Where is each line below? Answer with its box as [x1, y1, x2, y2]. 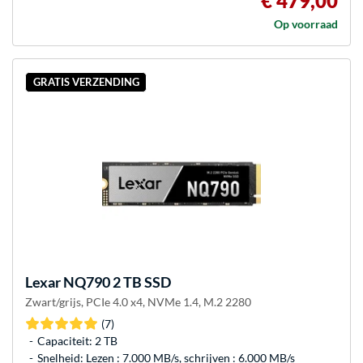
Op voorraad [274, 16, 338, 31]
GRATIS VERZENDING [32, 75, 139, 89]
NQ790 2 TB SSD [61, 273, 171, 291]
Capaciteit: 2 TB [37, 333, 117, 348]
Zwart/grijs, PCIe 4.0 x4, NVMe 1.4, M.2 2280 [25, 295, 251, 309]
